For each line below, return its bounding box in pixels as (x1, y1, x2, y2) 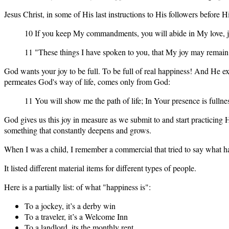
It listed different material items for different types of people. (4, 162, 196, 173)
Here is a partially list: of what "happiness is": (4, 181, 151, 192)
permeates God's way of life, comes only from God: (4, 76, 170, 87)
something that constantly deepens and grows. (4, 124, 151, 135)
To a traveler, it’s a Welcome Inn (25, 211, 128, 222)
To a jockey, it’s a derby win (25, 200, 116, 211)
